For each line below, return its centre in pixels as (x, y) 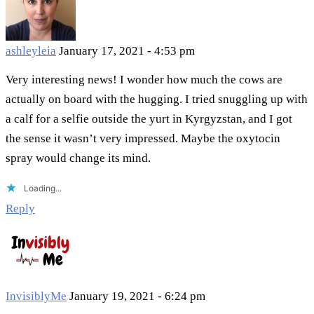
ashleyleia (31, 51)
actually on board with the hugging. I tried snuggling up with (157, 100)
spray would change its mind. (78, 158)
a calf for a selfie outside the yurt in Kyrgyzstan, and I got (149, 119)
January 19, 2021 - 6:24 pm (137, 296)
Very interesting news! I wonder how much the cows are (144, 80)
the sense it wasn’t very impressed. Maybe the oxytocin (143, 139)
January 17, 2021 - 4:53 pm (127, 51)
